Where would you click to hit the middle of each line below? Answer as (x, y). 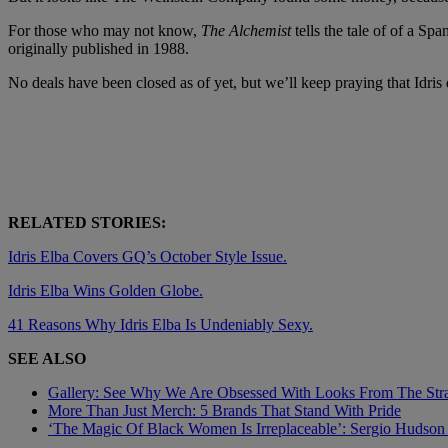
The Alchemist (246, 30)
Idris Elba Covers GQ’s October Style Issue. (147, 256)
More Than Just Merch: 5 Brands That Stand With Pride (224, 410)
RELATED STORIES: (87, 222)
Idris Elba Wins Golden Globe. (105, 290)
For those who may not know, (104, 30)
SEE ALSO (47, 358)
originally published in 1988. (98, 48)
